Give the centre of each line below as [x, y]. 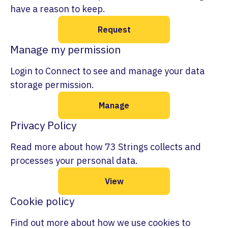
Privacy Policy [43, 125]
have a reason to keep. [58, 9]
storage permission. [52, 85]
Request [114, 30]
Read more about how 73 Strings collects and [106, 147]
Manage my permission [65, 49]
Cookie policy [42, 201]
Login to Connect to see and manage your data [107, 71]
